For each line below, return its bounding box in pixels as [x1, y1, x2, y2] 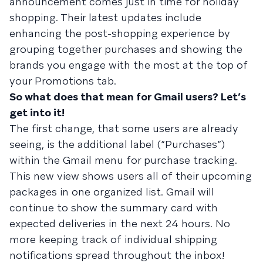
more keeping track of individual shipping [9, 232, 217, 246]
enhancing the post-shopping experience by [9, 26, 230, 40]
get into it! [9, 105, 65, 119]
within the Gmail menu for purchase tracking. [9, 153, 237, 167]
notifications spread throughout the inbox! [9, 248, 225, 262]
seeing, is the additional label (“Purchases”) [9, 137, 225, 151]
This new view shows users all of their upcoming [9, 168, 252, 183]
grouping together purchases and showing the [9, 42, 242, 56]
